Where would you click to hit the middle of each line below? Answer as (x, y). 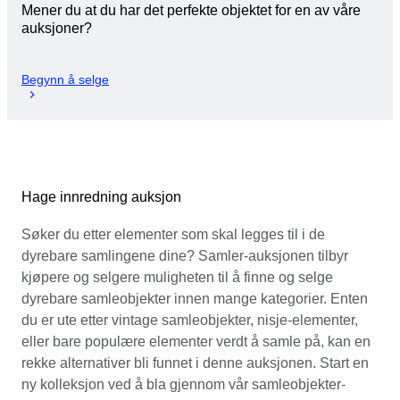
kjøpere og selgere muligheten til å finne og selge (177, 277)
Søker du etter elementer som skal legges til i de (173, 234)
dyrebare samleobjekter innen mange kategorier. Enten (195, 298)
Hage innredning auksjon (101, 196)
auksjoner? (57, 29)
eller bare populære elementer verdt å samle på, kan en (196, 341)
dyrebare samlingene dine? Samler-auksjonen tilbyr (185, 255)
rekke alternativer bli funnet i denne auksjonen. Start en (195, 362)
